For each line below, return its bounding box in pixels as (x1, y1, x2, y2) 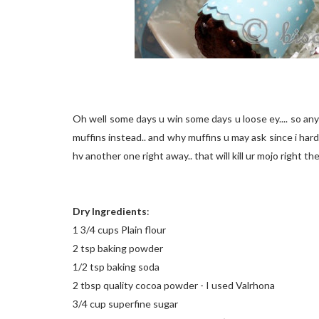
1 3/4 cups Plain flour (73, 224, 166, 236)
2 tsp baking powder (73, 242, 163, 254)
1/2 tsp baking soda (73, 261, 159, 273)
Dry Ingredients (73, 205, 147, 217)
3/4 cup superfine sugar (73, 298, 178, 310)
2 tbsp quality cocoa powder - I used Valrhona (73, 279, 275, 291)
